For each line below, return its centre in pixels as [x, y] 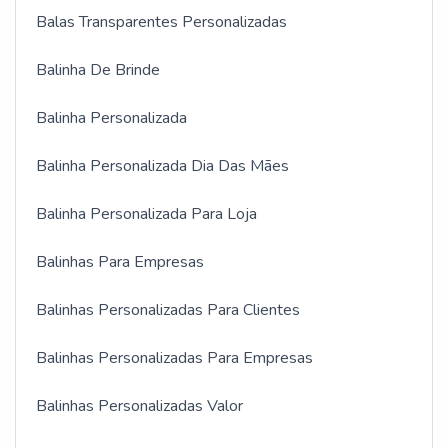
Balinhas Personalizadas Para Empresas [174, 358]
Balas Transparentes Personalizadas [161, 22]
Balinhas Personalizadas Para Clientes [168, 310]
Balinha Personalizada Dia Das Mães [162, 166]
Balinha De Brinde [98, 70]
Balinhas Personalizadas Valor [139, 406]
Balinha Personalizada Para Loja [146, 214]
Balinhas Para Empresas [120, 262]
